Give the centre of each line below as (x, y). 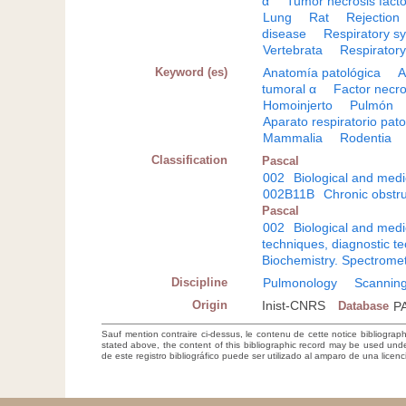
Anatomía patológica (322, 72)
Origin (210, 304)
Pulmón (372, 105)
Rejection (373, 17)
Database (364, 305)
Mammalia (293, 137)
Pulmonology (300, 282)
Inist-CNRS (294, 305)
